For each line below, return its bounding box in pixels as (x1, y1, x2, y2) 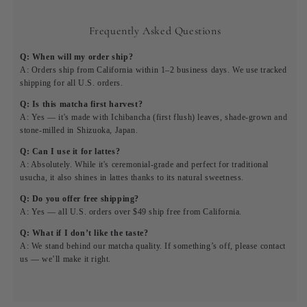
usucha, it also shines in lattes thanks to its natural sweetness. (20, 172, 245, 182)
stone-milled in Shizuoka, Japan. (20, 125, 138, 135)
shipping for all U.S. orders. (20, 77, 123, 88)
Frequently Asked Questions (88, 23, 221, 38)
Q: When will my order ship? (20, 51, 134, 62)
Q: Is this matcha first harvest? (20, 99, 143, 109)
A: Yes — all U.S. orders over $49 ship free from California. (20, 206, 242, 217)
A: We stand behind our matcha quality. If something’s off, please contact (20, 241, 286, 251)
